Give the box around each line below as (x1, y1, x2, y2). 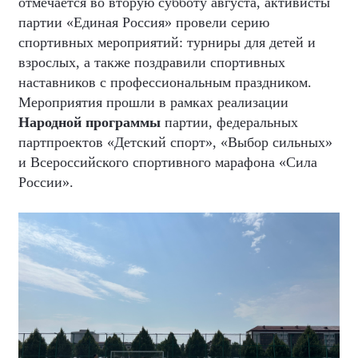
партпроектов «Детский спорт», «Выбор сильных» (18, 134, 332, 150)
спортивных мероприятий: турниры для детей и (18, 34, 316, 50)
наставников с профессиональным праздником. (18, 74, 312, 90)
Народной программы (18, 114, 161, 130)
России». (18, 174, 74, 190)
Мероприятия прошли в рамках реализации (18, 94, 288, 110)
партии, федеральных (161, 114, 298, 130)
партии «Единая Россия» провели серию (18, 14, 269, 30)
